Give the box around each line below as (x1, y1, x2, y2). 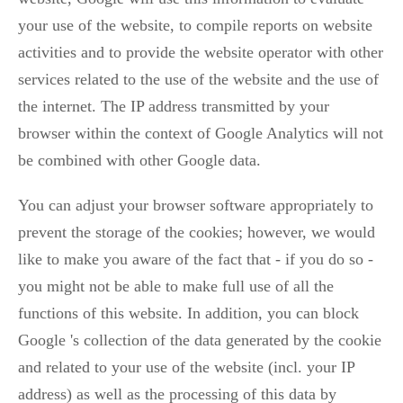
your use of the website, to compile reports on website (18, 15, 372, 34)
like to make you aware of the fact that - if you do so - (18, 249, 373, 268)
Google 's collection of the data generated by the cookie (18, 330, 381, 349)
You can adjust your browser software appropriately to (18, 195, 373, 214)
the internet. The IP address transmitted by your (18, 96, 329, 115)
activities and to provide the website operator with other (18, 42, 383, 61)
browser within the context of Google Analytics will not (18, 123, 383, 142)
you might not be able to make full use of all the (18, 276, 334, 295)
